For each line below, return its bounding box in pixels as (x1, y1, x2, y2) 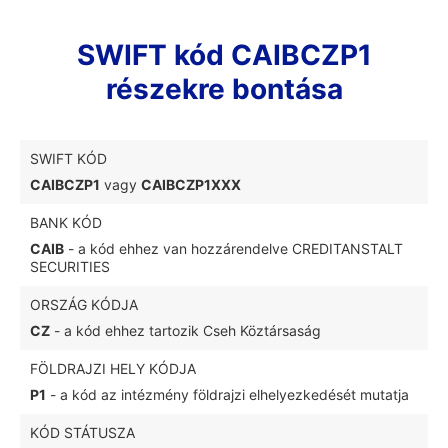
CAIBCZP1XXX (141, 176, 241, 193)
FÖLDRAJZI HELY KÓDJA (30, 360, 196, 377)
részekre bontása (105, 72, 343, 106)
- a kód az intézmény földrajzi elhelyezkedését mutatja (46, 386, 409, 403)
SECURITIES (30, 258, 110, 275)
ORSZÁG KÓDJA (30, 296, 138, 313)
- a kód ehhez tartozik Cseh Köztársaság (50, 322, 321, 339)
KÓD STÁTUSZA (30, 424, 135, 441)
